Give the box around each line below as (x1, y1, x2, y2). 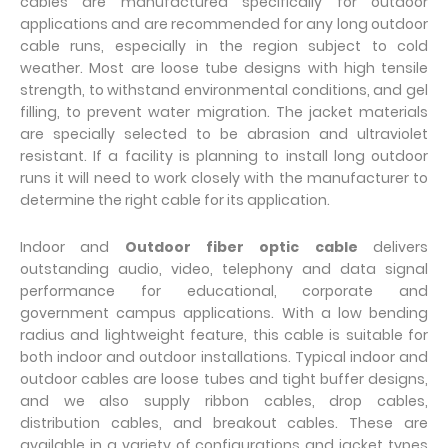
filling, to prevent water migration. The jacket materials (20, 102, 428, 122)
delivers (357, 237, 429, 257)
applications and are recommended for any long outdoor (20, 14, 428, 34)
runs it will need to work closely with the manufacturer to (20, 168, 428, 188)
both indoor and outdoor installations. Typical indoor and (20, 347, 428, 367)
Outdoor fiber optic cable (124, 237, 358, 257)
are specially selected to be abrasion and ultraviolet (20, 124, 428, 144)
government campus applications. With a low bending (20, 303, 428, 323)
